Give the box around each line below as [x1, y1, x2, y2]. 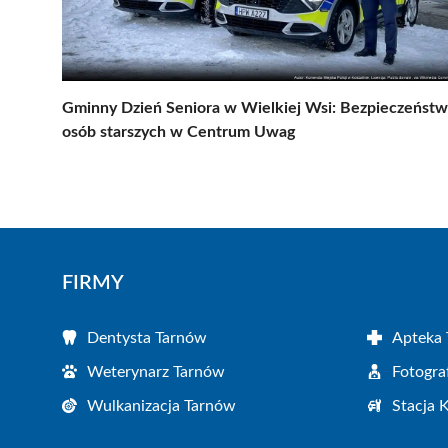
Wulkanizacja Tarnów [87, 397, 236, 414]
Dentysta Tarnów [87, 329, 207, 346]
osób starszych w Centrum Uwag [62, 123, 295, 140]
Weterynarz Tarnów [87, 363, 225, 380]
